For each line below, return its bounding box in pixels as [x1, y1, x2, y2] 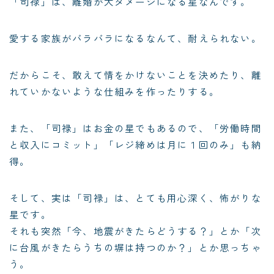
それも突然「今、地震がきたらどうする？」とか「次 [9, 224, 262, 238]
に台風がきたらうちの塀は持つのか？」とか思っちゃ [9, 240, 262, 254]
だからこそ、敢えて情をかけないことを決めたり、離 [9, 68, 262, 82]
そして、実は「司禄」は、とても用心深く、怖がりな [9, 191, 262, 205]
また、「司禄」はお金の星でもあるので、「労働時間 [9, 121, 262, 135]
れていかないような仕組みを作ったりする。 [9, 84, 220, 98]
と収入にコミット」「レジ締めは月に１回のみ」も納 [9, 138, 262, 152]
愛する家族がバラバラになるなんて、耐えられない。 [9, 31, 262, 45]
